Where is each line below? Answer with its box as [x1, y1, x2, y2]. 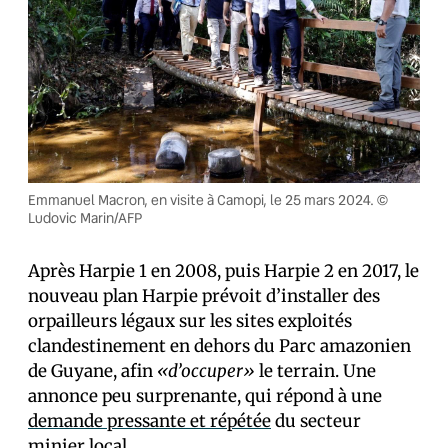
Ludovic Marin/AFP [28, 209, 142, 227]
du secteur [271, 410, 361, 432]
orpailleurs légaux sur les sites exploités [28, 310, 352, 332]
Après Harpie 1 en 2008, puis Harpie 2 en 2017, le [28, 260, 419, 282]
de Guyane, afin [28, 360, 157, 382]
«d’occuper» [157, 360, 255, 382]
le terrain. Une [255, 360, 376, 382]
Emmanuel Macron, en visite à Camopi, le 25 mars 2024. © [28, 191, 388, 209]
